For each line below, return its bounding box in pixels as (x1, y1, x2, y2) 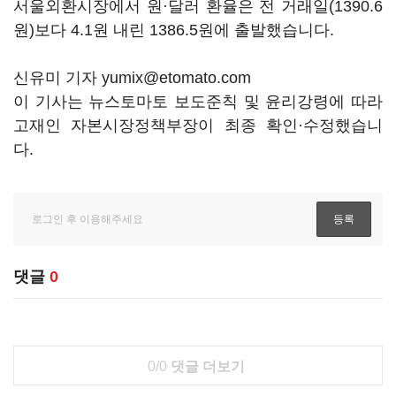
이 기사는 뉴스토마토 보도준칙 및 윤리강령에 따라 (13, 93, 383, 110)
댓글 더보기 (166, 359, 245, 374)
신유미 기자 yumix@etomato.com (13, 69, 251, 87)
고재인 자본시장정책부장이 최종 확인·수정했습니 (13, 117, 383, 134)
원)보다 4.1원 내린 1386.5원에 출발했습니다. (13, 21, 339, 39)
